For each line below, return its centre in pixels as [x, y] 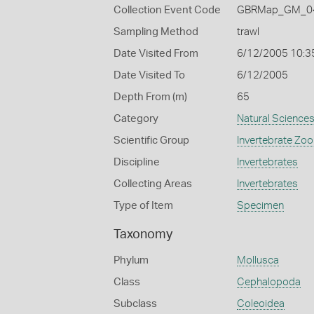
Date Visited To [149, 75]
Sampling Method [156, 32]
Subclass [135, 304]
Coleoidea [260, 304]
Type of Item [143, 206]
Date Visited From [156, 54]
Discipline [137, 162]
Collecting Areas [153, 184]
